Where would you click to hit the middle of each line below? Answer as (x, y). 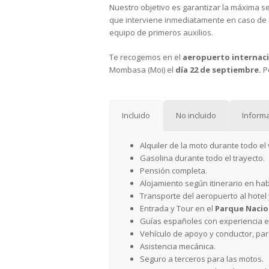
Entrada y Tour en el (177, 209)
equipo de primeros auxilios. (161, 33)
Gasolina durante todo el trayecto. (202, 158)
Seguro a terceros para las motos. (202, 259)
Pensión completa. (174, 171)
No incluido (196, 116)
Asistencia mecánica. (178, 246)
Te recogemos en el (146, 57)
